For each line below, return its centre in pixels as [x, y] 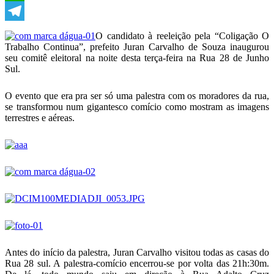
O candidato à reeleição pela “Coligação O [182, 36]
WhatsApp [26, 11]
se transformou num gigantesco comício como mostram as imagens [137, 107]
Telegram [23, 30]
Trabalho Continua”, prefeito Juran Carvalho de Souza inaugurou [137, 47]
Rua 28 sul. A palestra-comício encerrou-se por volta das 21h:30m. [137, 263]
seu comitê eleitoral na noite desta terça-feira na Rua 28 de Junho [137, 58]
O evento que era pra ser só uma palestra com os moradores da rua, [137, 96]
